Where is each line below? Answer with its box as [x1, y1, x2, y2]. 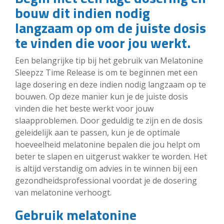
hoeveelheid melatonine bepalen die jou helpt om [15, 138, 200, 150]
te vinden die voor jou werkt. [15, 31, 190, 53]
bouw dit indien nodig [15, 1, 150, 23]
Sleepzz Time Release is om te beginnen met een [15, 66, 197, 78]
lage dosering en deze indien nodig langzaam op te [15, 78, 206, 90]
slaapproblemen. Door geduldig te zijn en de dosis [15, 114, 202, 126]
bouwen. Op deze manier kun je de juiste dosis [15, 90, 188, 102]
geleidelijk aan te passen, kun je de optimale [15, 126, 180, 138]
